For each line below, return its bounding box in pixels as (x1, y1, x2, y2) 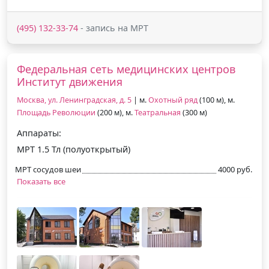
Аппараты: (17, 127, 61, 139)
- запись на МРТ (78, 22, 148, 34)
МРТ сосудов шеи (15, 163, 81, 175)
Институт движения (17, 74, 122, 89)
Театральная (134, 107, 181, 118)
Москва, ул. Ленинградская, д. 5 (17, 94, 131, 105)
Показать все (17, 175, 65, 187)
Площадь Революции (17, 107, 95, 118)
